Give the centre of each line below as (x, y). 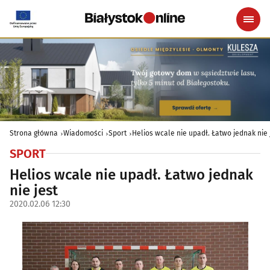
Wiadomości (83, 133)
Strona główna (34, 133)
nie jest (34, 190)
